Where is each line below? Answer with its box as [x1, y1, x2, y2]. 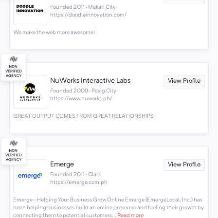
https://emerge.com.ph [50, 179, 108, 185]
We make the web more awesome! [13, 29, 95, 36]
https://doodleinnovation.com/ [50, 12, 127, 18]
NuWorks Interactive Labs [50, 77, 131, 85]
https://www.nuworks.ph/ [50, 95, 112, 102]
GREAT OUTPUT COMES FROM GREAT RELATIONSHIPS [13, 113, 154, 119]
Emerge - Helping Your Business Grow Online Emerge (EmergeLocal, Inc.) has [13, 197, 202, 203]
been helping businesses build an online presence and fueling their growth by [13, 205, 204, 211]
